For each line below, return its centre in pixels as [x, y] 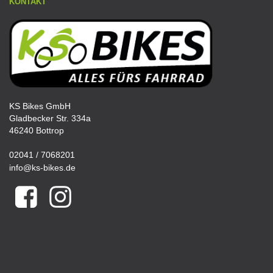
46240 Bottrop [37, 131]
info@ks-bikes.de [42, 168]
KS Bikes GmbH [40, 106]
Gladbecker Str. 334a [50, 119]
